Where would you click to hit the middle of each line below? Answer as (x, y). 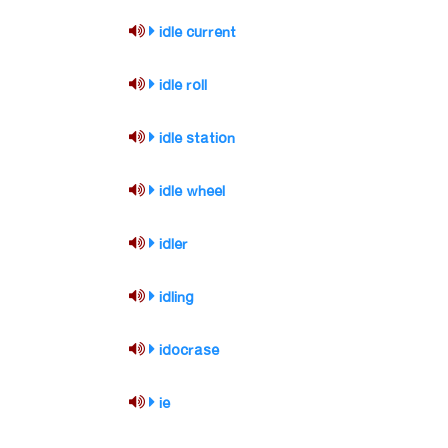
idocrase (189, 351)
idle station (197, 139)
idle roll (183, 86)
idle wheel (192, 192)
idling (176, 298)
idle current (198, 33)
